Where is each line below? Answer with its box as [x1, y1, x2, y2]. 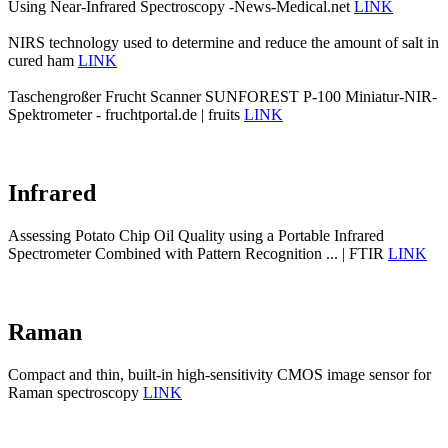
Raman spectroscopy [8, 384, 143, 402]
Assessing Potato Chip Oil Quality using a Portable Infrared [8, 227, 384, 245]
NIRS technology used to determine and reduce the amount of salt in [8, 34, 439, 52]
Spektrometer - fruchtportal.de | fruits [8, 106, 244, 124]
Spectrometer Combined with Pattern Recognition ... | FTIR [8, 245, 388, 263]
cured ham [8, 52, 78, 70]
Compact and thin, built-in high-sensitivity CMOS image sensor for [8, 366, 431, 384]
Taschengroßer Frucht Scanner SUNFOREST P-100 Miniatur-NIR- [8, 88, 437, 106]
